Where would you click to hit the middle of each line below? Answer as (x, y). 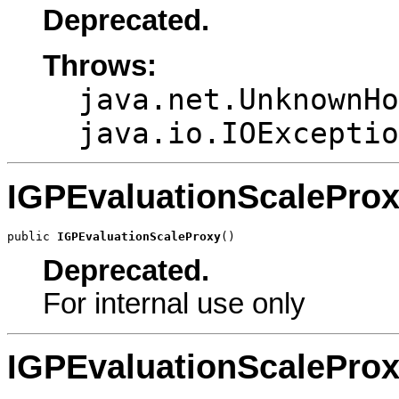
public (32, 237)
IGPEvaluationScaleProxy (139, 237)
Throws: (100, 65)
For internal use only (174, 304)
